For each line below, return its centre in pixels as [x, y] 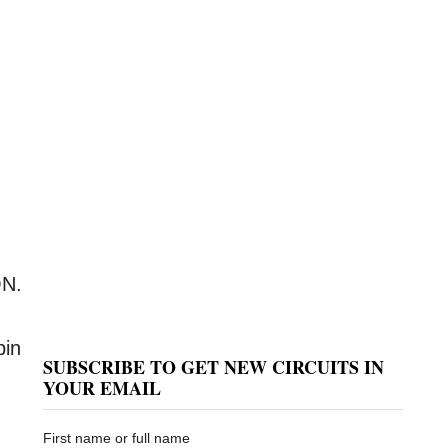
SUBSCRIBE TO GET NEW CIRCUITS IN [213, 366]
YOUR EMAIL [101, 387]
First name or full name [116, 437]
